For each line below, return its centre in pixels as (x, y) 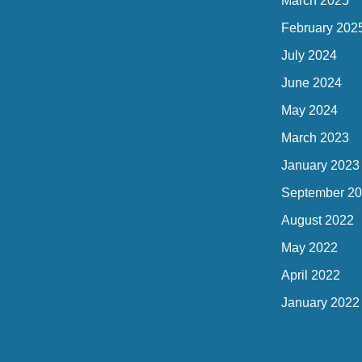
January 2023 (320, 165)
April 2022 (311, 275)
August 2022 (318, 220)
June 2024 (311, 83)
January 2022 (320, 303)
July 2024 (309, 55)
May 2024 (309, 110)
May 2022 (309, 248)
